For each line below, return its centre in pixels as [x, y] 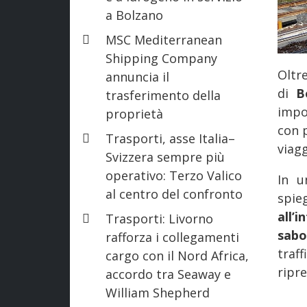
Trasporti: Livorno [159, 218]
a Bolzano [134, 15]
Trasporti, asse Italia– [170, 138]
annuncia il [137, 76]
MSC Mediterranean [164, 39]
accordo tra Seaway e [168, 274]
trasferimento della [163, 95]
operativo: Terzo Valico [174, 175]
